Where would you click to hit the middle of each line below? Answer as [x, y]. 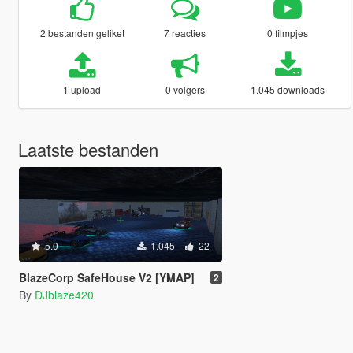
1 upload [82, 90]
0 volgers [185, 90]
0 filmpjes [288, 33]
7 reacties [185, 33]
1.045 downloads [288, 90]
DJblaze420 [64, 295]
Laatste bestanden [88, 150]
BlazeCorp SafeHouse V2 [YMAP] [106, 278]
